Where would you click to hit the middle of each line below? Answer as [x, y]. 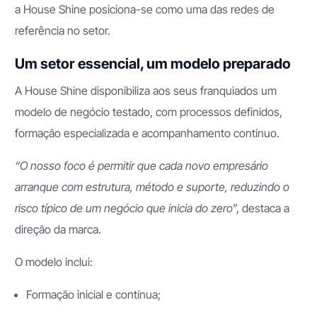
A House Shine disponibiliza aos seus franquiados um [146, 90]
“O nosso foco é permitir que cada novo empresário [142, 165]
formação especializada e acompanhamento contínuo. [148, 133]
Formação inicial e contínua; [94, 294]
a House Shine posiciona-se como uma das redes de [145, 9]
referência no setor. [64, 30]
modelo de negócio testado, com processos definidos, [149, 111]
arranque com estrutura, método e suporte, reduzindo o [152, 186]
